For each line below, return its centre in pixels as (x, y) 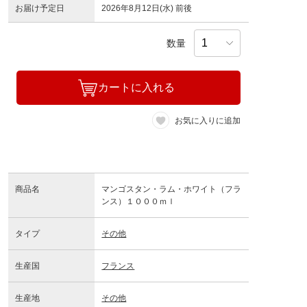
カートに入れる (136, 88)
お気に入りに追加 (208, 120)
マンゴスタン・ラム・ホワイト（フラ (172, 189)
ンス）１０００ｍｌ (143, 202)
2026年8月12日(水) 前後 (147, 9)
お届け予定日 (40, 9)
